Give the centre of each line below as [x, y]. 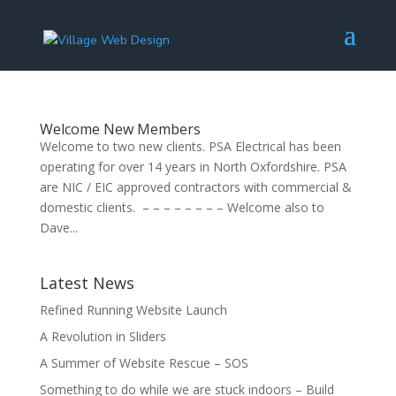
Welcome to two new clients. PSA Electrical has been [190, 146]
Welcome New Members [120, 129]
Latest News [87, 283]
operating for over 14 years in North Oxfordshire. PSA [193, 167]
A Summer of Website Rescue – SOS [144, 363]
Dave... [58, 228]
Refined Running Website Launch [133, 310]
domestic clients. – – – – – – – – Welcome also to [182, 207]
